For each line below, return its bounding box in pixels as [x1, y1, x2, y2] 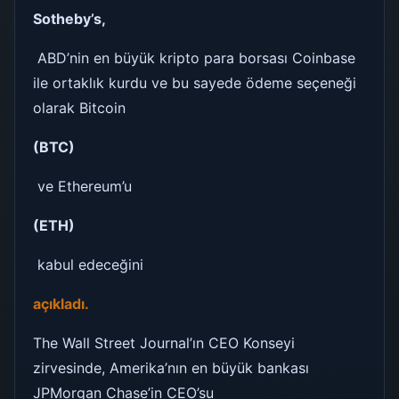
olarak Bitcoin [33, 98, 130, 117]
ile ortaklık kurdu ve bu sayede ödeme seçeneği [33, 73, 356, 92]
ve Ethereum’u [33, 176, 136, 195]
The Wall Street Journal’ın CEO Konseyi [33, 333, 295, 352]
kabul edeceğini [33, 255, 143, 273]
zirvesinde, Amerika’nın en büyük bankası [33, 358, 309, 377]
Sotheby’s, [33, 9, 106, 28]
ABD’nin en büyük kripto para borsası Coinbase [33, 48, 355, 67]
